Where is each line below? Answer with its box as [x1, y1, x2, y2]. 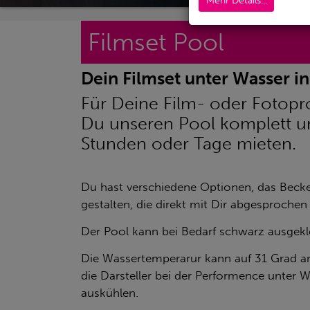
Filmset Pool [88, 27, 224, 57]
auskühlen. [81, 285, 138, 300]
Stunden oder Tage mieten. [81, 133, 296, 154]
